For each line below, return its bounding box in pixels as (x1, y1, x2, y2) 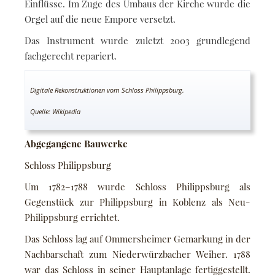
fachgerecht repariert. (25, 49, 117, 62)
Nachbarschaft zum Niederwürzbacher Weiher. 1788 (25, 247, 250, 260)
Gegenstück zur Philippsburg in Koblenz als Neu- (25, 195, 250, 208)
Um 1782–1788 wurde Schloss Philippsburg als (25, 180, 250, 193)
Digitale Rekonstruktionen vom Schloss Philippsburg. (30, 85, 184, 95)
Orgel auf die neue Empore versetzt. (25, 12, 176, 25)
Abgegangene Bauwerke (25, 137, 128, 150)
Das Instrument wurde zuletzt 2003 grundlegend (25, 34, 250, 47)
